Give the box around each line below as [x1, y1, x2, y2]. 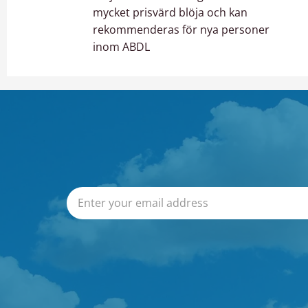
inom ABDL [93, 39, 150, 55]
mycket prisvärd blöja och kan [93, 5, 247, 21]
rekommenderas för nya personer [93, 22, 269, 38]
